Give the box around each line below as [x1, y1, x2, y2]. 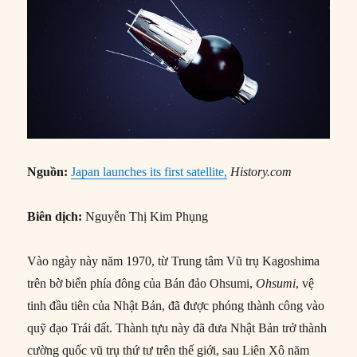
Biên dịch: [27, 210, 83, 224]
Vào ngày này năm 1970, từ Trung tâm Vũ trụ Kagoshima [27, 254, 320, 269]
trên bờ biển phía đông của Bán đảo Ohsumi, [27, 277, 257, 291]
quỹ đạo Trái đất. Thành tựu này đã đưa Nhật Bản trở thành [27, 321, 328, 335]
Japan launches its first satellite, [71, 165, 228, 179]
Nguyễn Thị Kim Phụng [82, 210, 209, 224]
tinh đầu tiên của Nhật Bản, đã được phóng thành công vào [27, 299, 325, 313]
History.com [230, 165, 292, 179]
